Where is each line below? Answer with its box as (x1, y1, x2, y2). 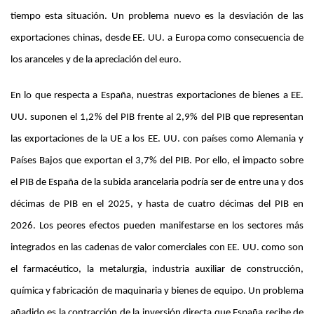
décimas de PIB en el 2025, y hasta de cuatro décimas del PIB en (11, 199, 303, 210)
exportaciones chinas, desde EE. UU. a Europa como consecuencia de (11, 33, 303, 44)
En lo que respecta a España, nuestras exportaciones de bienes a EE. (11, 90, 303, 102)
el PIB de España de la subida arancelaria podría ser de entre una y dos (11, 177, 303, 189)
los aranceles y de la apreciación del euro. (11, 55, 182, 66)
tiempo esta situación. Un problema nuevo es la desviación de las (11, 11, 303, 22)
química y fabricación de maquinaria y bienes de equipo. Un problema (11, 286, 303, 297)
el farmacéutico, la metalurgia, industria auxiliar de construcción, (11, 264, 303, 275)
